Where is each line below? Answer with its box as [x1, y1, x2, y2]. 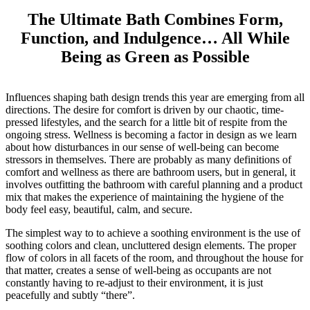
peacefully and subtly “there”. [6, 289, 135, 302]
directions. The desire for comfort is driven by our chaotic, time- [6, 104, 284, 116]
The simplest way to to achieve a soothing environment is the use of [6, 227, 300, 239]
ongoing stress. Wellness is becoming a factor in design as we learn [6, 129, 297, 141]
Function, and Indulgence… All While [20, 29, 290, 48]
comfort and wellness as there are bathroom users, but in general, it [6, 166, 295, 179]
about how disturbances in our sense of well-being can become [6, 141, 279, 154]
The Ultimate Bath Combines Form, [27, 10, 283, 29]
